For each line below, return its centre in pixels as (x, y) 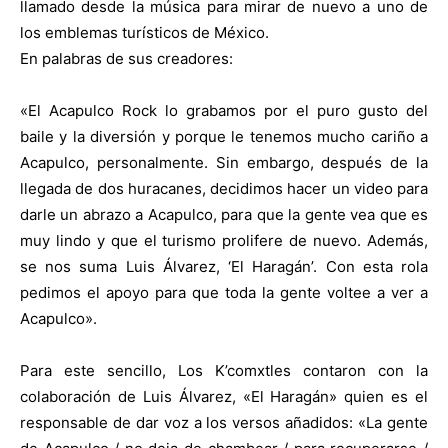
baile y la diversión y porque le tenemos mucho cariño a (224, 136)
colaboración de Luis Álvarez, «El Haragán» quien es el (224, 396)
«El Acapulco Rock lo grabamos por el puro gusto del (224, 110)
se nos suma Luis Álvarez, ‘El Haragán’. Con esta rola (224, 266)
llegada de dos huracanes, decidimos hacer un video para (224, 188)
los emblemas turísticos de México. (144, 32)
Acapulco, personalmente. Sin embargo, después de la (224, 162)
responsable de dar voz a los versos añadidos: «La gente (224, 422)
